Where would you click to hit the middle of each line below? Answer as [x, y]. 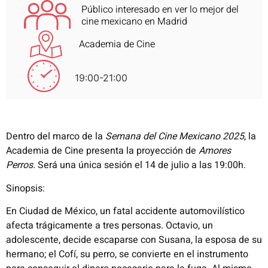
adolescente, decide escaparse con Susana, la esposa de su [134, 240]
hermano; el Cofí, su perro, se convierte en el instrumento [127, 255]
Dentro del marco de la [56, 137]
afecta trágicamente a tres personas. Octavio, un [109, 226]
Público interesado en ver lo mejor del [160, 9]
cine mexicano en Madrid [134, 21]
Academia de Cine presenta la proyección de [102, 151]
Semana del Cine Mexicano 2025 [175, 137]
